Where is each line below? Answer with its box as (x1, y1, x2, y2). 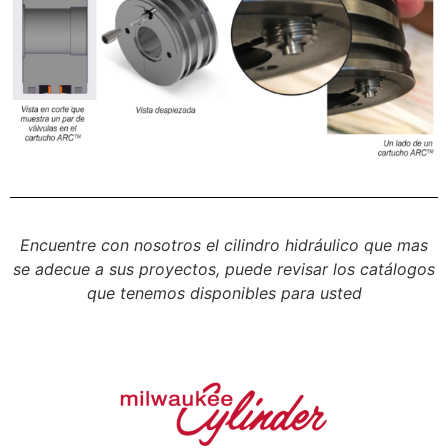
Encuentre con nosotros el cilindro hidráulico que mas (20, 234, 428, 255)
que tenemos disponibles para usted (86, 282, 362, 303)
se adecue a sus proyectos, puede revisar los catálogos (13, 258, 435, 279)
